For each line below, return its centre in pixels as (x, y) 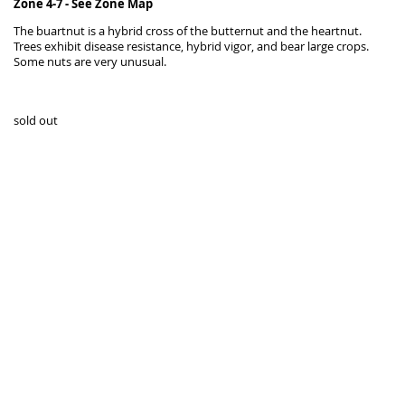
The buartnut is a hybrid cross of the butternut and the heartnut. (188, 32)
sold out (36, 121)
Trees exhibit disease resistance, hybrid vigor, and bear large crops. (191, 47)
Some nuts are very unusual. (90, 62)
